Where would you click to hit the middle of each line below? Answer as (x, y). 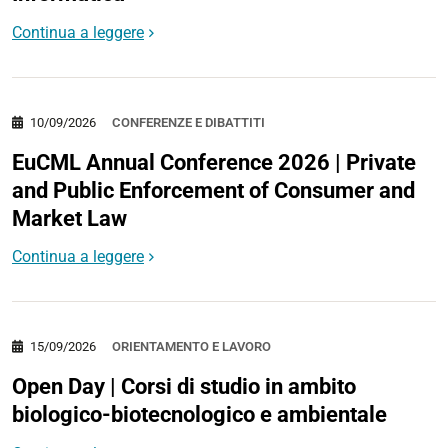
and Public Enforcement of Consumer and (213, 190)
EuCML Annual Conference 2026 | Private (214, 162)
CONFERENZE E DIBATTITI (188, 122)
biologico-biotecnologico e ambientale (199, 415)
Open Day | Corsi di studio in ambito (184, 387)
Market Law (69, 218)
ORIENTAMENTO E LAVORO (191, 347)
